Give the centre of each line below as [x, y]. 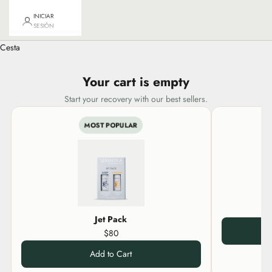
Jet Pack [111, 219]
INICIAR [44, 16]
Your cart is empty [136, 82]
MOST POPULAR [111, 125]
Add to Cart [111, 253]
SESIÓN [44, 25]
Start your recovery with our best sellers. [136, 99]
